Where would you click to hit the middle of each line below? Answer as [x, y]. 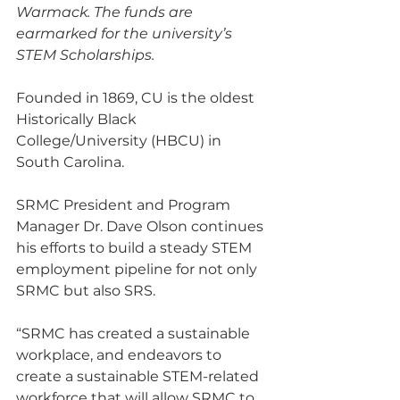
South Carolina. [70, 162]
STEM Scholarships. [85, 55]
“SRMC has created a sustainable [135, 334]
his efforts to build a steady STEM [136, 248]
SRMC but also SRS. [86, 291]
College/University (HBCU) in [121, 141]
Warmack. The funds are [106, 12]
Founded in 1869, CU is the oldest [137, 98]
